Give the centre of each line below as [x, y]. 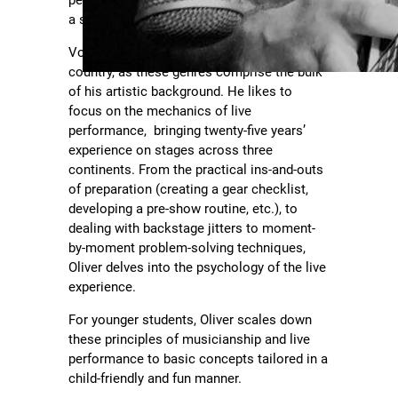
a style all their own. [130, 20]
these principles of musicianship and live [190, 340]
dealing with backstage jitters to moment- [192, 229]
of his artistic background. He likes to [181, 92]
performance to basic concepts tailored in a [199, 359]
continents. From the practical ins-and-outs [196, 170]
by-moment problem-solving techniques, [187, 248]
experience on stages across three [171, 151]
